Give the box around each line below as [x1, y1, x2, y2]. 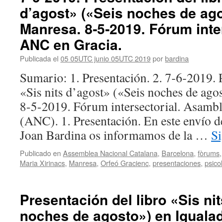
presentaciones [153, 158, 201, 168]
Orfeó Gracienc [101, 158, 149, 168]
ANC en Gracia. [20, 34, 122, 55]
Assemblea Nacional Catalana [63, 148, 158, 158]
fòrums [198, 148, 220, 158]
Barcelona [162, 148, 194, 158]
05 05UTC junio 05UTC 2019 [60, 53, 151, 63]
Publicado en [20, 148, 61, 158]
